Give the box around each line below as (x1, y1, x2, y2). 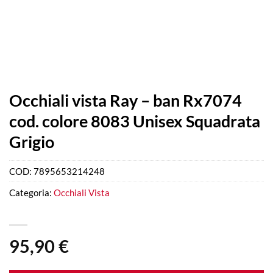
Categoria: (9, 187, 54, 199)
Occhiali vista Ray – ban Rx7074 (9, 90, 242, 110)
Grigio (9, 132, 54, 152)
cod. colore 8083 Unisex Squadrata (9, 111, 260, 131)
